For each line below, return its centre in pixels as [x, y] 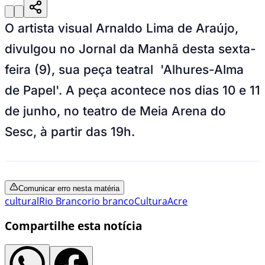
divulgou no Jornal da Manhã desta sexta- [130, 49]
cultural [22, 201]
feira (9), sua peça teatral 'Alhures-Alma [124, 69]
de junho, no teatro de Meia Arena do [115, 111]
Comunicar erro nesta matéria [69, 188]
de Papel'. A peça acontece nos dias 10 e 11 [132, 90]
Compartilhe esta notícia [73, 226]
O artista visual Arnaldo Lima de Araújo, [122, 28]
